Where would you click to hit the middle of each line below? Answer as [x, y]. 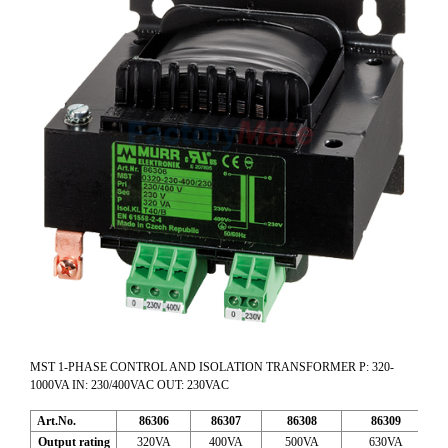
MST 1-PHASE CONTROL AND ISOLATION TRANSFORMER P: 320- [212, 367]
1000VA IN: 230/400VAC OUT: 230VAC [129, 385]
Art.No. [54, 421]
